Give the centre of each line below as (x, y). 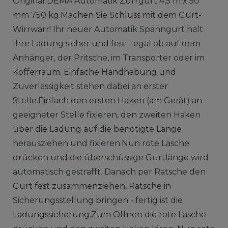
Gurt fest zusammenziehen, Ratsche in (92, 186)
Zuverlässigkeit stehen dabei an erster (90, 86)
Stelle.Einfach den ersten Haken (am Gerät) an (107, 100)
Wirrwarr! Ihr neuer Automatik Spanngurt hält (108, 29)
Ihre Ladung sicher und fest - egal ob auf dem (106, 43)
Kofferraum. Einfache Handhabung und (94, 72)
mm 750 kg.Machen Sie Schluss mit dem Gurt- (107, 15)
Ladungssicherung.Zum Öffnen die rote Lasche (109, 214)
